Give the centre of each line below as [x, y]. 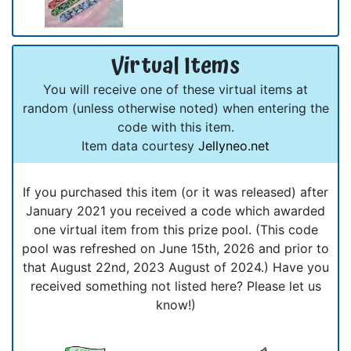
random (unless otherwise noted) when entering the [175, 108]
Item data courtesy [140, 145]
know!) [175, 304]
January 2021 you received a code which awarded [175, 210]
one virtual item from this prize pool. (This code [175, 229]
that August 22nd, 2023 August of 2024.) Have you [175, 267]
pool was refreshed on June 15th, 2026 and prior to [175, 248]
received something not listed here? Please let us [175, 286]
